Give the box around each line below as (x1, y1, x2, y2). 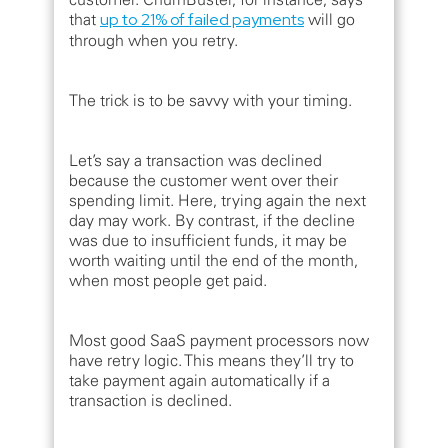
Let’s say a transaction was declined (69, 150, 322, 171)
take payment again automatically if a (69, 370, 330, 391)
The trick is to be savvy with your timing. (69, 90, 352, 111)
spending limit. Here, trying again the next (69, 190, 366, 211)
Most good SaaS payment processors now (69, 330, 369, 351)
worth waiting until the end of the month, (69, 250, 358, 271)
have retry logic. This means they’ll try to (69, 350, 354, 371)
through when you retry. (69, 30, 238, 51)
